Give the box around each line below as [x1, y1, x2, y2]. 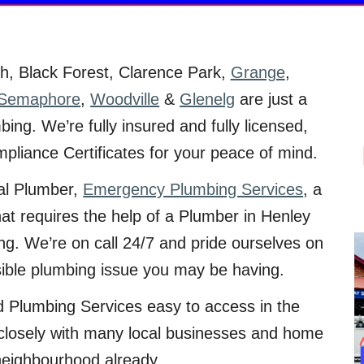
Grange [230, 63, 285, 81]
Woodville [90, 90, 160, 108]
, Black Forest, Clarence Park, [8, 63, 231, 81]
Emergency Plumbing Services [83, 180, 304, 198]
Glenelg [180, 90, 236, 108]
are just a [240, 90, 308, 108]
